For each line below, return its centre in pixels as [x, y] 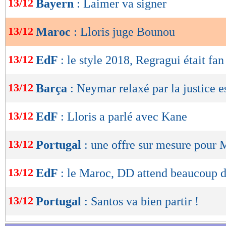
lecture [35, 22]
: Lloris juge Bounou [124, 32]
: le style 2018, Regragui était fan [142, 60]
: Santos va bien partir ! [142, 202]
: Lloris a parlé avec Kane [124, 117]
